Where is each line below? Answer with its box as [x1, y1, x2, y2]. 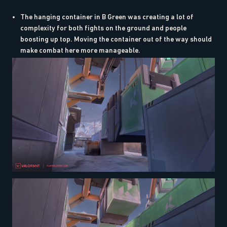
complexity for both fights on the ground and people [20, 24, 186, 32]
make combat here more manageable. [20, 46, 140, 55]
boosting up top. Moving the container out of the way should [20, 35, 212, 44]
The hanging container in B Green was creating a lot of [20, 13, 194, 21]
